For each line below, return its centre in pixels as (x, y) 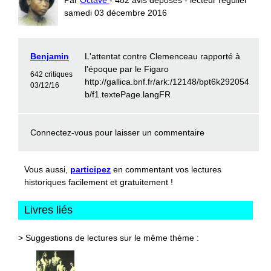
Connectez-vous (61, 132)
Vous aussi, (47, 169)
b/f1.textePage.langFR (128, 94)
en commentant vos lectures (166, 169)
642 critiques (51, 74)
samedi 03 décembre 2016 (115, 12)
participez (90, 169)
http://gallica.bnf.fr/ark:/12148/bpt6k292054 (167, 81)
